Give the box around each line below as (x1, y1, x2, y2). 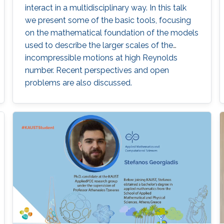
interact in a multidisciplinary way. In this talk (24, 3, 186, 13)
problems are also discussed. (24, 78, 132, 88)
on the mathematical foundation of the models (24, 28, 198, 38)
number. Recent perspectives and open (24, 65, 169, 75)
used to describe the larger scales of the (24, 40, 173, 50)
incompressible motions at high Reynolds (24, 53, 177, 63)
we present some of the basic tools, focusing (24, 15, 191, 25)
